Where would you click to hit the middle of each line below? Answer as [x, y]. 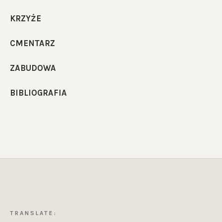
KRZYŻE [26, 18]
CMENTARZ [32, 43]
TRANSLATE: [33, 213]
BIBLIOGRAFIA [38, 93]
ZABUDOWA [33, 68]
